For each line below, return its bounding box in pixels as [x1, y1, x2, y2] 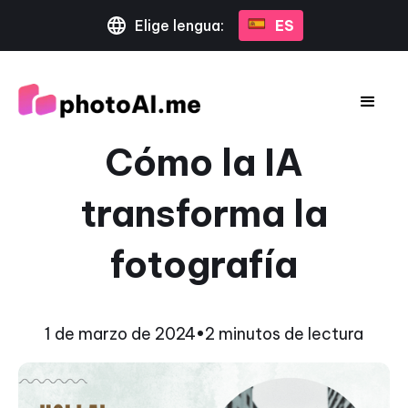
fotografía [110, 241, 298, 288]
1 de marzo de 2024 [45, 323, 196, 344]
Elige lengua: [134, 16, 224, 35]
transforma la [80, 190, 328, 237]
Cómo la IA [105, 139, 303, 186]
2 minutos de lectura [205, 323, 363, 344]
